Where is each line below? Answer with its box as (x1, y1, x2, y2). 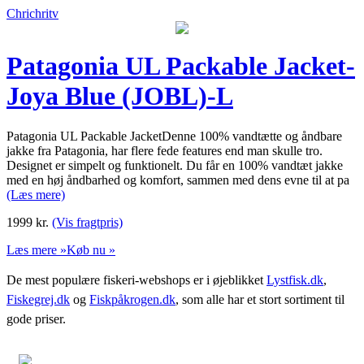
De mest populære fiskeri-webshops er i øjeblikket (6, 272, 266, 287)
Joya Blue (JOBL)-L (6, 81, 233, 111)
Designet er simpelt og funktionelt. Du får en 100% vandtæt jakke (6, 158, 343, 172)
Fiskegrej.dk (6, 292, 70, 306)
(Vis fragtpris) (52, 214, 123, 229)
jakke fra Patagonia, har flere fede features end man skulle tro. (6, 143, 323, 158)
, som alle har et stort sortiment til (175, 292, 344, 306)
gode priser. (6, 311, 66, 326)
